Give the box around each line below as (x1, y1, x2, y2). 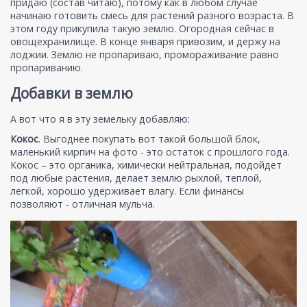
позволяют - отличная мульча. (10, 197, 155, 211)
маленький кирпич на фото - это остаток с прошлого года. (10, 145, 290, 159)
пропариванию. (10, 61, 83, 75)
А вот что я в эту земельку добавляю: (10, 112, 190, 126)
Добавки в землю (10, 83, 133, 103)
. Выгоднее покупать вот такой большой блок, (38, 132, 260, 146)
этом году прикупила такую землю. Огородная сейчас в (10, 22, 274, 36)
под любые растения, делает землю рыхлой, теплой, (10, 171, 262, 185)
